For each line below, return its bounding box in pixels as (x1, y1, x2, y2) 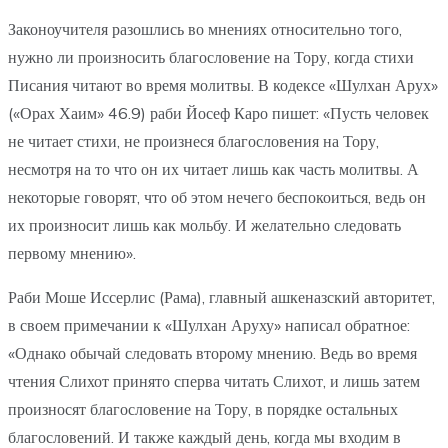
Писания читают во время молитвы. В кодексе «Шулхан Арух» (8, 75, 438, 96)
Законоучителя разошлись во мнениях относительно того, (8, 19, 402, 40)
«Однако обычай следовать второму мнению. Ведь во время (8, 343, 417, 364)
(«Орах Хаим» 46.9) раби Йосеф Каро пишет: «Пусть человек (8, 103, 429, 124)
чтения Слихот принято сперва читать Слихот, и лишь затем (8, 371, 420, 392)
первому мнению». (8, 243, 136, 264)
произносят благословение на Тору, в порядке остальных (8, 399, 398, 420)
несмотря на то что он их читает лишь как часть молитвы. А (8, 159, 419, 180)
